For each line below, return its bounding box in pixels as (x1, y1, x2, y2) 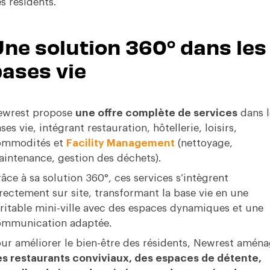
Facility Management (66, 138, 175, 148)
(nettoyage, (174, 138, 233, 148)
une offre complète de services (75, 108, 237, 118)
